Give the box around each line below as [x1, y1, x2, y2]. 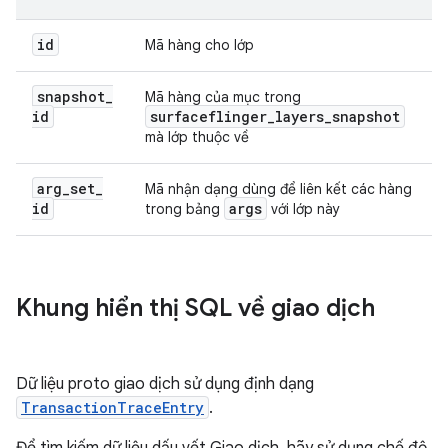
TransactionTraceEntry [21, 398, 204, 417]
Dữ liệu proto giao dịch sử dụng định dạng [16, 374, 314, 394]
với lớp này [267, 200, 340, 218]
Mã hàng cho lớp [145, 36, 254, 54]
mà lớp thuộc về [145, 128, 249, 146]
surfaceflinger [150, 107, 267, 126]
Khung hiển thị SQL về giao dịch [16, 293, 375, 323]
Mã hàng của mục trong [145, 88, 301, 106]
